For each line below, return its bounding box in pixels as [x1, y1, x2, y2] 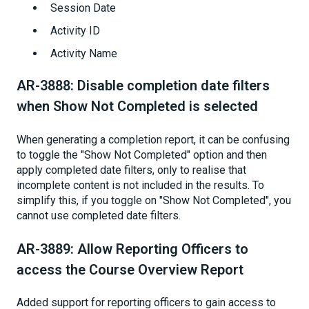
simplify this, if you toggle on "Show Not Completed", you [17, 193, 291, 207]
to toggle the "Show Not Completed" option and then [17, 148, 267, 161]
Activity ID [50, 24, 100, 37]
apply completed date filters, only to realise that [17, 163, 246, 177]
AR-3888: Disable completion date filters [17, 77, 270, 94]
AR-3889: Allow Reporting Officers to [17, 240, 248, 257]
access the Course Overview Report [17, 261, 243, 278]
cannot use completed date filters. [17, 208, 183, 222]
